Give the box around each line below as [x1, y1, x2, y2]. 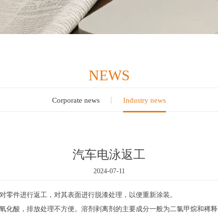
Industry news [123, 96, 166, 104]
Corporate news [52, 96, 100, 104]
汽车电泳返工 [73, 148, 145, 161]
